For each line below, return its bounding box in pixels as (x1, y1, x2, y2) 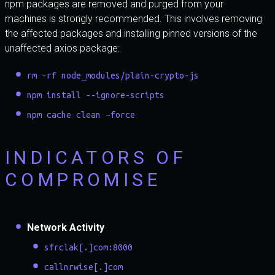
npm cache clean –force (27, 110, 135, 120)
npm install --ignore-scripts (27, 90, 165, 100)
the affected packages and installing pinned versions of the (5, 28, 257, 39)
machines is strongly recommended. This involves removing (5, 13, 262, 25)
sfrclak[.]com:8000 (44, 242, 133, 252)
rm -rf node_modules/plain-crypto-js (27, 71, 199, 80)
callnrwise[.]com (44, 262, 123, 272)
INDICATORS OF (5, 147, 187, 168)
